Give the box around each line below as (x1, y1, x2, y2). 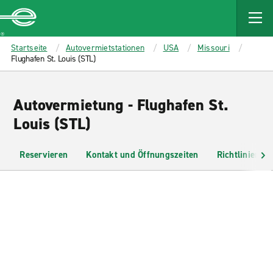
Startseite (11, 42, 48, 54)
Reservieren (19, 149, 68, 161)
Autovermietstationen (66, 42, 144, 54)
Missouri (197, 42, 230, 54)
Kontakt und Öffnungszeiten (86, 149, 199, 161)
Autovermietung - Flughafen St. (13, 94, 229, 115)
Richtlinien (216, 149, 260, 161)
